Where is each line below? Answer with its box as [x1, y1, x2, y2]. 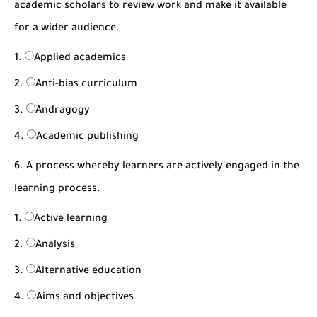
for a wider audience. [14, 23, 120, 35]
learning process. [14, 184, 100, 195]
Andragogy [35, 105, 90, 117]
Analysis [35, 240, 75, 251]
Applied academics [34, 53, 126, 64]
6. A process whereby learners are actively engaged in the [14, 161, 299, 173]
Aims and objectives [36, 292, 134, 304]
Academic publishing [36, 132, 139, 143]
